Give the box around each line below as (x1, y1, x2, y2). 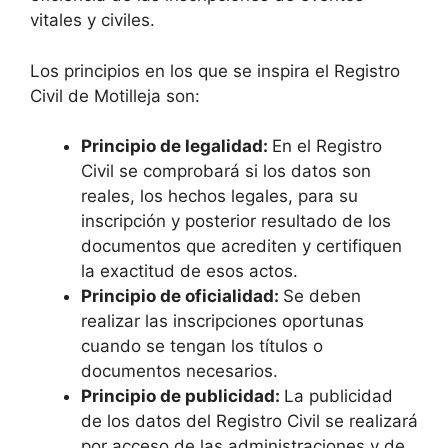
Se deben (283, 286, 361, 307)
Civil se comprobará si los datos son (81, 161, 371, 182)
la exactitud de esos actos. (81, 261, 298, 282)
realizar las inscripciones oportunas (81, 311, 364, 332)
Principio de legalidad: (81, 136, 272, 157)
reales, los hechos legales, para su (81, 186, 358, 207)
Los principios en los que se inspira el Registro (30, 60, 400, 81)
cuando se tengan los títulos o (81, 336, 323, 357)
